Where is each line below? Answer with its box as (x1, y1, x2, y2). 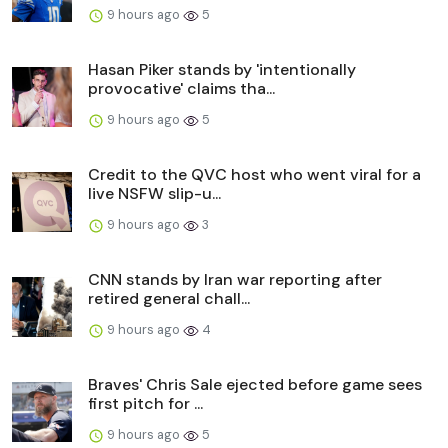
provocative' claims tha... (88, 78, 275, 100)
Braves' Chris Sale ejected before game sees (88, 374, 422, 396)
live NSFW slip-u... (88, 183, 221, 205)
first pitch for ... (88, 393, 203, 415)
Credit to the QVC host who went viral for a (88, 164, 421, 186)
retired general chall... (88, 288, 250, 310)
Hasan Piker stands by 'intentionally (88, 59, 356, 81)
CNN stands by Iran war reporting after (88, 269, 382, 291)
